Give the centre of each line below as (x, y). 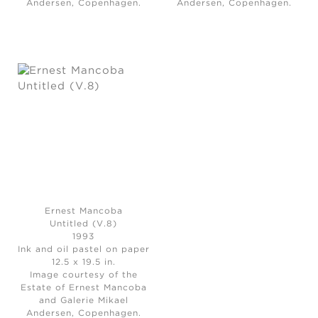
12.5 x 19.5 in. (83, 263)
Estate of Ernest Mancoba (83, 288)
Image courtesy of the (83, 275)
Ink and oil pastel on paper (83, 250)
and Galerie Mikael (83, 301)
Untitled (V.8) (84, 224)
